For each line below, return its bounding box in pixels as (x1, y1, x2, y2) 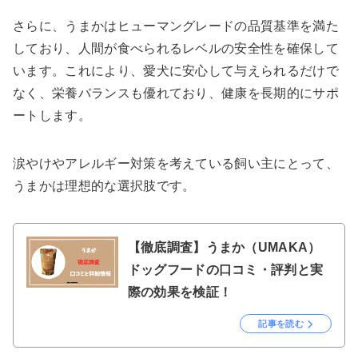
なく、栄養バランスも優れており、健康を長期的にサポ (13, 86, 339, 100)
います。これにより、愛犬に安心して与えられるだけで (13, 63, 339, 78)
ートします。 (13, 108, 91, 122)
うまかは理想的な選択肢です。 (13, 178, 196, 193)
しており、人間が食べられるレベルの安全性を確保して (13, 41, 339, 55)
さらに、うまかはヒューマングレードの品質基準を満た (13, 18, 340, 33)
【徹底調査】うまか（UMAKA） (127, 240, 321, 254)
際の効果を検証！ (127, 284, 233, 299)
